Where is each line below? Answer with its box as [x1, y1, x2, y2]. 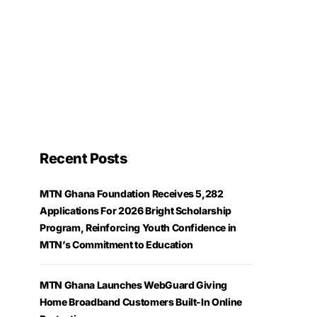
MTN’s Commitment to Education [40, 238, 193, 250]
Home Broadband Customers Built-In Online [40, 295, 242, 308]
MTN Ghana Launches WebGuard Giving [40, 278, 228, 291]
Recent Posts [40, 149, 127, 167]
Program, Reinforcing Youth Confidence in [40, 221, 236, 234]
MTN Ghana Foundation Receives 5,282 [40, 187, 224, 200]
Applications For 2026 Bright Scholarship [40, 204, 231, 217]
